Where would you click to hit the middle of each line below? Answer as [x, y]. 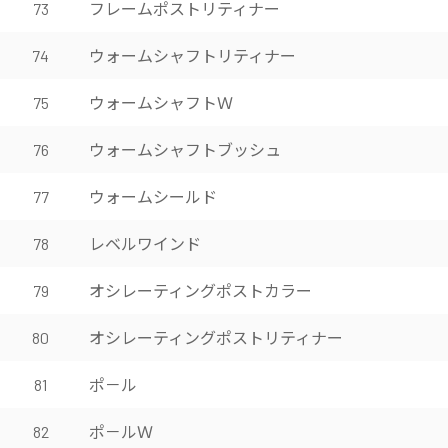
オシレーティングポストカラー [200, 290]
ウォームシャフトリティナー [192, 55]
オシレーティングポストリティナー [216, 337]
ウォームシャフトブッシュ [185, 149]
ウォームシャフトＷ [161, 102]
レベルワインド [145, 243]
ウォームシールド [153, 196]
